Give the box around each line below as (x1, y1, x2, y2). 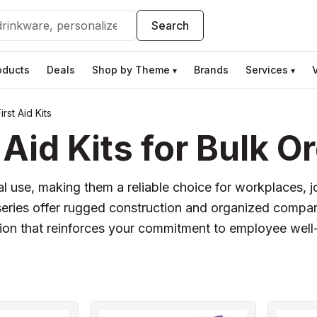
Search (151, 18, 190, 33)
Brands (194, 64, 229, 76)
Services (246, 64, 288, 76)
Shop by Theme (92, 64, 170, 76)
